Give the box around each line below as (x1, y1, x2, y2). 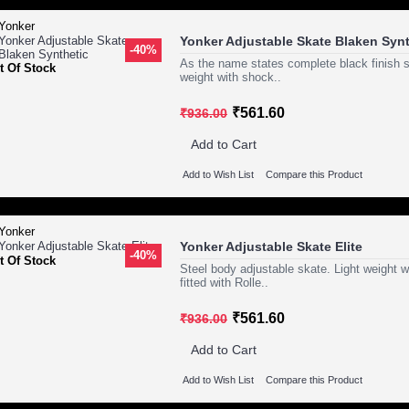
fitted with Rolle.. (180, 276, 268, 290)
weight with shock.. (180, 69, 281, 84)
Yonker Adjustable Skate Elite (180, 239, 362, 255)
